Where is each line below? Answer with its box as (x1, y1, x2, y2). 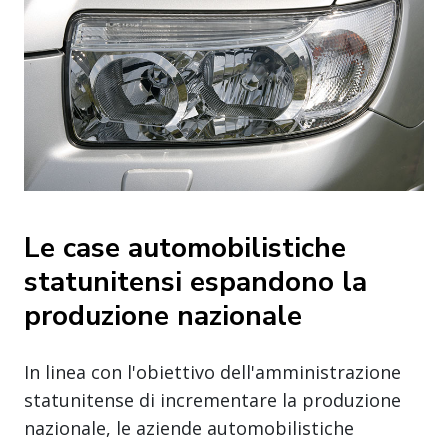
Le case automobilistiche (24, 228, 346, 267)
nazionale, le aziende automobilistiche (24, 415, 354, 440)
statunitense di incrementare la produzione (24, 387, 401, 412)
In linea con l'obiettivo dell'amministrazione (24, 359, 401, 384)
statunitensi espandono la (24, 262, 367, 301)
